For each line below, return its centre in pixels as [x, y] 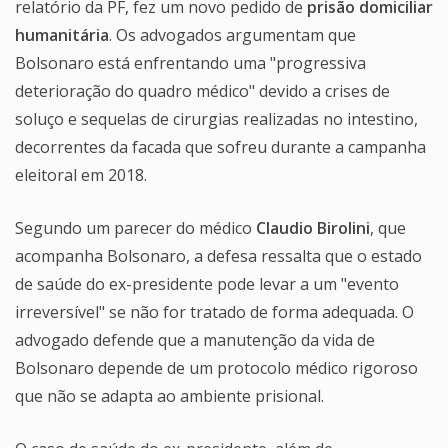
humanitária [62, 34]
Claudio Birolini [313, 227]
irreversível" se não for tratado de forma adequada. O [214, 311]
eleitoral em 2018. [81, 174]
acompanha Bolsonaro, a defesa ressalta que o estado [218, 255]
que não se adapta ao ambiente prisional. [169, 395]
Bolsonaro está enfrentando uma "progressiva [190, 62]
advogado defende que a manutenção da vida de [195, 339]
